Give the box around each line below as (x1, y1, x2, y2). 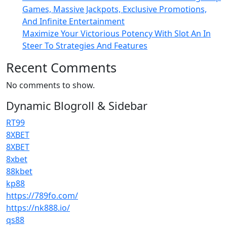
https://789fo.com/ (6, 190, 78, 201)
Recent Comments (6, 59, 117, 76)
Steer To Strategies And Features (22, 40, 147, 51)
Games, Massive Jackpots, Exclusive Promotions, (22, 4, 207, 15)
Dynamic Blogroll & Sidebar (6, 98, 147, 113)
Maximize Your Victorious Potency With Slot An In (22, 28, 211, 39)
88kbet (6, 166, 32, 177)
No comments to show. (6, 80, 95, 91)
